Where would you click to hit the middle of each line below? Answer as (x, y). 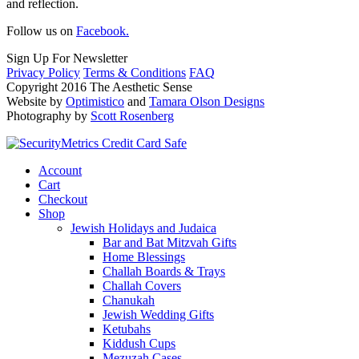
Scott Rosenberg (132, 116)
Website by (36, 101)
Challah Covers (142, 286)
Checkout (63, 199)
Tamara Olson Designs (207, 101)
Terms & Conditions (135, 73)
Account (60, 170)
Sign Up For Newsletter (67, 58)
